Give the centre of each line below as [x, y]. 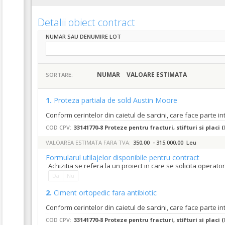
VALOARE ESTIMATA [157, 75]
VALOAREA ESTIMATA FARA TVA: [88, 142]
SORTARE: [59, 75]
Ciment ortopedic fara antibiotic [105, 193]
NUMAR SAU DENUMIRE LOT [83, 36]
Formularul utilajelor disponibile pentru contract [123, 157]
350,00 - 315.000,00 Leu [165, 142]
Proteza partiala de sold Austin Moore [116, 100]
